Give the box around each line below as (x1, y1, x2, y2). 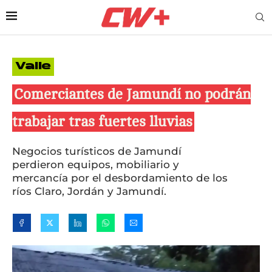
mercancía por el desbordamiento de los (12, 171, 228, 184)
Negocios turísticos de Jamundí (12, 144, 182, 157)
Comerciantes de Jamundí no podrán (14, 86, 251, 103)
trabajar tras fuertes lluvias (12, 113, 192, 130)
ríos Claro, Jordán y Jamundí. (12, 185, 166, 197)
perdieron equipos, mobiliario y (12, 158, 179, 171)
